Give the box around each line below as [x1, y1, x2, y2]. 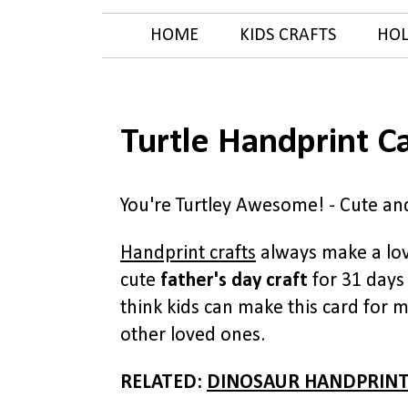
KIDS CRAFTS [239, 26, 336, 45]
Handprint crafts [120, 243, 256, 264]
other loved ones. [120, 325, 265, 346]
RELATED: [120, 372, 207, 393]
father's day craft [160, 270, 308, 291]
